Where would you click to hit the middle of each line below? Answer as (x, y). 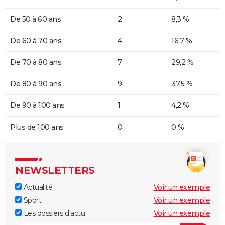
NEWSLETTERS (55, 171)
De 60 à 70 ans (36, 41)
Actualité (37, 188)
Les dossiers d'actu (53, 214)
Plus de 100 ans (37, 127)
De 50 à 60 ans (35, 19)
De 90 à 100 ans (37, 106)
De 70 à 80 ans (36, 63)
